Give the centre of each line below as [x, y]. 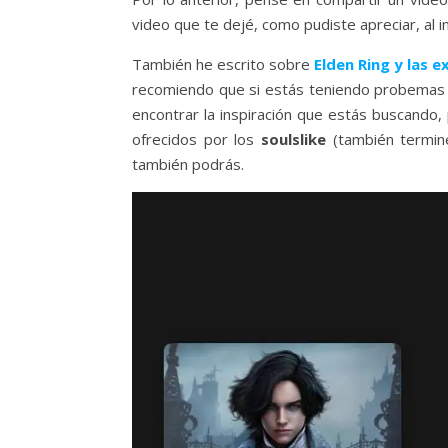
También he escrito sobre [223, 64]
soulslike [293, 139]
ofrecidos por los [196, 139]
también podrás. [188, 164]
